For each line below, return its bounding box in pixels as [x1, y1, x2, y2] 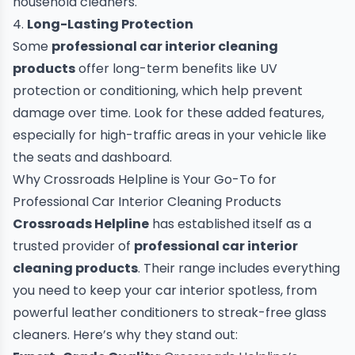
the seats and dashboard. [13, 148, 172, 166]
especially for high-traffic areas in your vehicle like [13, 126, 326, 144]
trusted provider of [13, 237, 134, 255]
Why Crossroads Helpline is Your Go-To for [13, 170, 277, 189]
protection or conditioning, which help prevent [13, 82, 303, 100]
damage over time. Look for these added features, [13, 104, 324, 122]
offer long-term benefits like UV [75, 59, 277, 78]
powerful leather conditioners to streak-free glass [13, 303, 326, 322]
